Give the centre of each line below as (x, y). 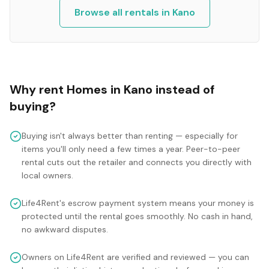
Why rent (38, 89)
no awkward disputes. (65, 229)
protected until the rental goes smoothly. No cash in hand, (137, 216)
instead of (183, 89)
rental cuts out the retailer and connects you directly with (137, 162)
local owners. (47, 175)
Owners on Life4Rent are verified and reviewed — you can (135, 257)
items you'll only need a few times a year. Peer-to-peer (131, 149)
